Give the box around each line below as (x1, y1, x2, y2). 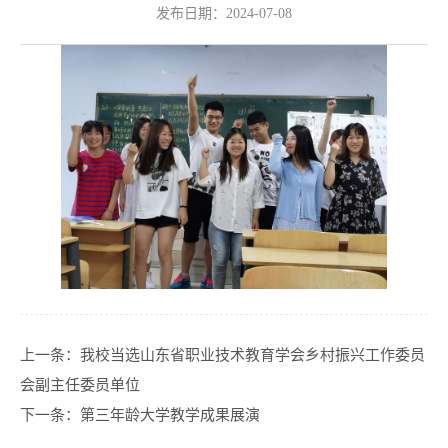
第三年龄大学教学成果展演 (80, 407, 260, 424)
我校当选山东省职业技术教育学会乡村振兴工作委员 (80, 347, 425, 364)
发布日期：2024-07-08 (156, 5, 292, 21)
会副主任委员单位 (20, 377, 140, 394)
